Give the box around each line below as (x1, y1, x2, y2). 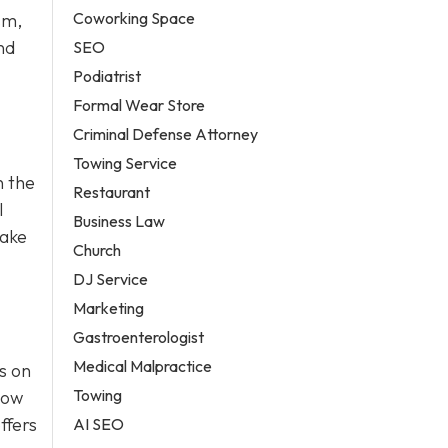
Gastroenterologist (73, 326, 205, 347)
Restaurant (73, 181, 151, 202)
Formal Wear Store (73, 94, 206, 115)
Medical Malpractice (73, 355, 213, 376)
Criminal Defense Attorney (73, 123, 259, 144)
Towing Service (73, 152, 178, 173)
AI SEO (73, 413, 125, 434)
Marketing (73, 297, 145, 318)
